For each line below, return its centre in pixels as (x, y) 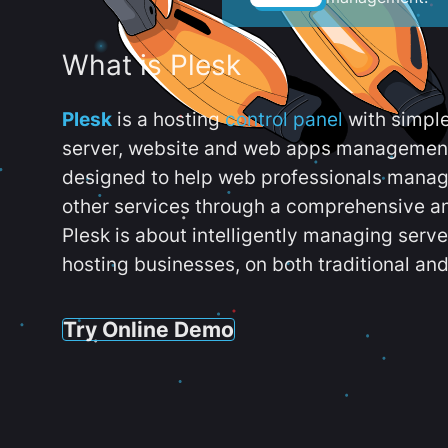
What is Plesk (151, 65)
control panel (284, 119)
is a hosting (168, 119)
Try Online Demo (148, 328)
